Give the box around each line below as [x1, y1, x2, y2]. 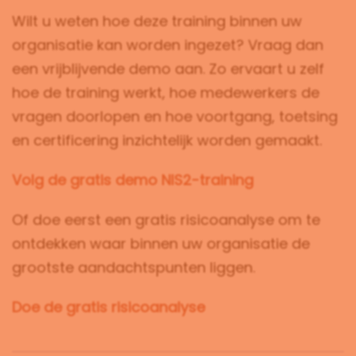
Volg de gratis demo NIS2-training [12, 170, 253, 190]
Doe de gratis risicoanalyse [12, 297, 205, 317]
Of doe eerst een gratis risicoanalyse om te [12, 210, 320, 230]
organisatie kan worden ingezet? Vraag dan [12, 35, 323, 55]
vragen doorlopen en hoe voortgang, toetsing [12, 106, 338, 126]
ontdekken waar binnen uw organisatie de [12, 234, 310, 253]
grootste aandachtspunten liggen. [12, 257, 255, 277]
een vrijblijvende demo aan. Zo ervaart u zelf [12, 59, 324, 79]
